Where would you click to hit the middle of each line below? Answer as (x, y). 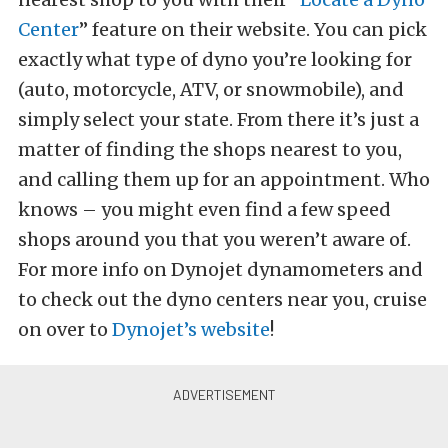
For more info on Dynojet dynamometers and (220, 269)
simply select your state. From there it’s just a (218, 119)
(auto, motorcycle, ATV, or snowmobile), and (211, 89)
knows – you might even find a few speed (204, 209)
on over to (65, 329)
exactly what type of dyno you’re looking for (215, 59)
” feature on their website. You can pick (253, 29)
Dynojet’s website (191, 329)
